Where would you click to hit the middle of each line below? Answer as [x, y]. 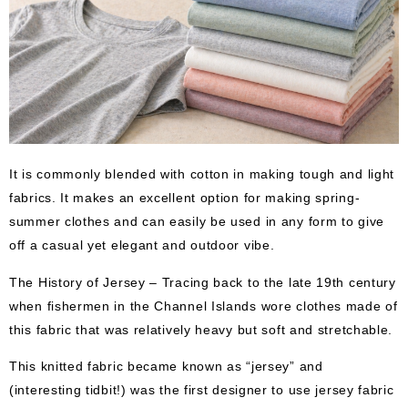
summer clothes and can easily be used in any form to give [197, 221]
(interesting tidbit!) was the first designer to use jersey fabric [202, 389]
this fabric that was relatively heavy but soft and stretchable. [201, 328]
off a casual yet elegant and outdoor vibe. [142, 245]
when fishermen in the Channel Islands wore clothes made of [204, 305]
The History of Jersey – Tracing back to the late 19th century [203, 281]
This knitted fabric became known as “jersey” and [166, 366]
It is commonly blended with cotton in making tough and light [202, 173]
